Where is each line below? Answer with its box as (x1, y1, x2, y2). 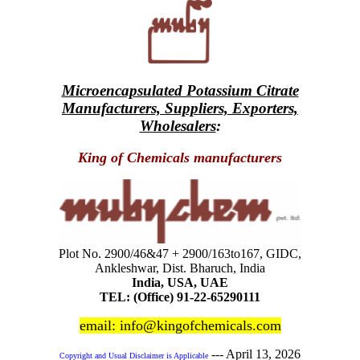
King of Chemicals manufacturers (78, 149, 282, 166)
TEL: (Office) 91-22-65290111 (100, 290, 260, 305)
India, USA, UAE (132, 276, 228, 290)
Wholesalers (139, 117, 216, 134)
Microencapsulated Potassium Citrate (61, 81, 299, 99)
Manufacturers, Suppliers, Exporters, (62, 99, 298, 117)
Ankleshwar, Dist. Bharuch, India (95, 261, 265, 276)
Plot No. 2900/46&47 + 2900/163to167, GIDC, (59, 247, 301, 261)
